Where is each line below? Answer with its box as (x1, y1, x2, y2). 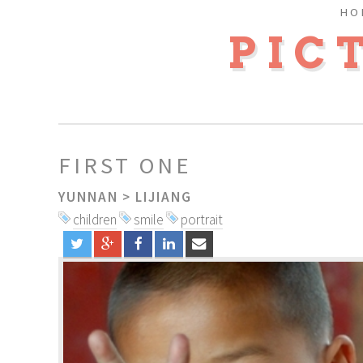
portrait (181, 211, 223, 229)
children (73, 211, 117, 229)
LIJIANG (135, 188, 192, 207)
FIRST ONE (58, 151, 191, 181)
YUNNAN (58, 188, 118, 207)
